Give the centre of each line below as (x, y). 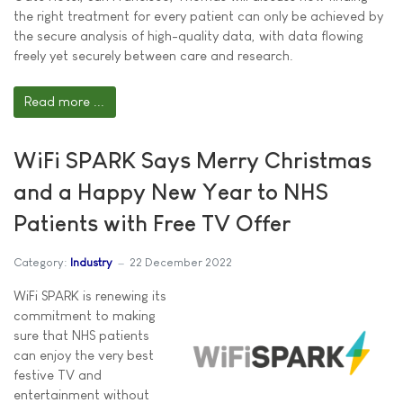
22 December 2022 (181, 263)
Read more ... (65, 102)
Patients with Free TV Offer (152, 223)
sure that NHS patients (81, 335)
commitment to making (85, 315)
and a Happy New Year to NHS (171, 191)
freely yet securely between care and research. (153, 55)
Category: (40, 263)
